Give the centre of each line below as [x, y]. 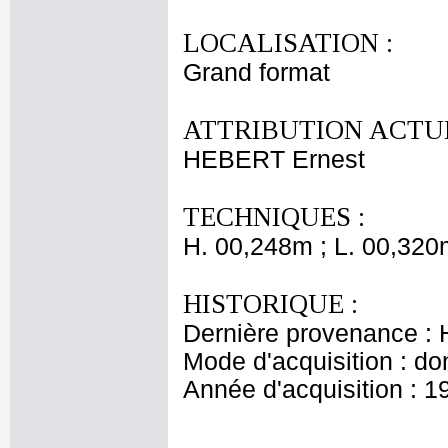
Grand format [256, 72]
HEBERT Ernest [274, 159]
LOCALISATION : [288, 43]
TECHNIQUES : [274, 217]
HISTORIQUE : [270, 304]
